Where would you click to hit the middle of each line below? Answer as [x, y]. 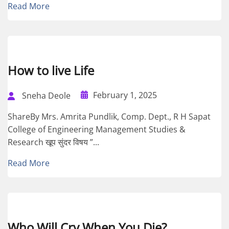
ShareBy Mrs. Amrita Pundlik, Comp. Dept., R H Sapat [109, 117]
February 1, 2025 [125, 95]
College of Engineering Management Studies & [97, 130]
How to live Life [51, 71]
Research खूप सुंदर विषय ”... [53, 142]
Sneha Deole [46, 96]
